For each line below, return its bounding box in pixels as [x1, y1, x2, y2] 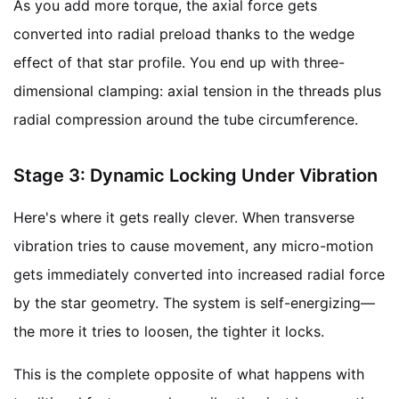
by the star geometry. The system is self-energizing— [13, 293, 375, 312]
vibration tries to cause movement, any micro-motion [13, 236, 373, 255]
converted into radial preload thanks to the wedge [13, 24, 354, 43]
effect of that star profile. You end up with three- [13, 53, 345, 71]
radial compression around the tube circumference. [13, 110, 358, 128]
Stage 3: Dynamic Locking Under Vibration [13, 164, 378, 186]
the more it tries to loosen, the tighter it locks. [13, 322, 324, 340]
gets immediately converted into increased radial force [13, 265, 385, 283]
